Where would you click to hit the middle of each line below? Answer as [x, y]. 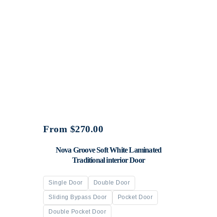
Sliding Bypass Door [78, 197]
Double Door [111, 183]
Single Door [66, 183]
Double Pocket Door [77, 212]
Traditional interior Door [108, 160]
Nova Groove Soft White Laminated [108, 150]
